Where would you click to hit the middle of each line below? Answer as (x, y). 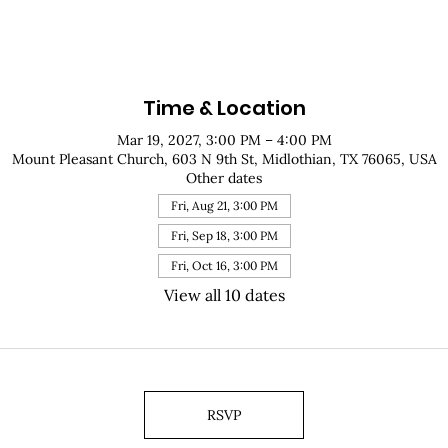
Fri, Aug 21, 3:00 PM (224, 206)
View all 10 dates (224, 295)
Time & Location (224, 108)
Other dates (224, 178)
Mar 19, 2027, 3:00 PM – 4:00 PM (224, 140)
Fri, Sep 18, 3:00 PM (224, 236)
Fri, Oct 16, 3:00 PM (224, 266)
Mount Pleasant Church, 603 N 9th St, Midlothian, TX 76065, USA (224, 159)
